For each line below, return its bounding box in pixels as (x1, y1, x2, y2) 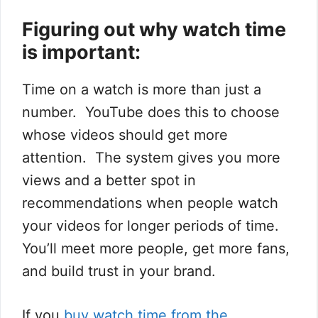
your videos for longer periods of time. (22, 216, 283, 234)
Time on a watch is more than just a (22, 80, 261, 98)
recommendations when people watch (22, 194, 278, 212)
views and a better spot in (22, 171, 196, 189)
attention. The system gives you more (22, 148, 280, 166)
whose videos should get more (22, 126, 228, 143)
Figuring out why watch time (22, 17, 286, 41)
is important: (22, 40, 141, 64)
